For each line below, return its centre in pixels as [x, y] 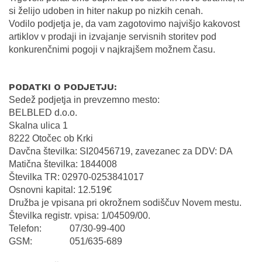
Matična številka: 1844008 [63, 164]
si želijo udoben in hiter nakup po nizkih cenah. [107, 11]
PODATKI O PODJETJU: [63, 87]
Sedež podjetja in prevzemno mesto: [84, 99]
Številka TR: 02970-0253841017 [76, 177]
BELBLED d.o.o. [43, 112]
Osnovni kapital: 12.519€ [60, 189]
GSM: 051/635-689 [65, 241]
